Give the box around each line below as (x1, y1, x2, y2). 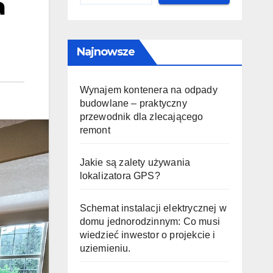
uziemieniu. (79, 243, 131, 253)
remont (79, 125, 110, 135)
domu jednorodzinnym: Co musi (79, 216, 221, 227)
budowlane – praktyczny (79, 98, 187, 108)
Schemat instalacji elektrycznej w (79, 203, 227, 213)
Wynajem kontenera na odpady (79, 85, 218, 95)
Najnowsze (76, 45, 135, 58)
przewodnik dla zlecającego (79, 112, 204, 122)
